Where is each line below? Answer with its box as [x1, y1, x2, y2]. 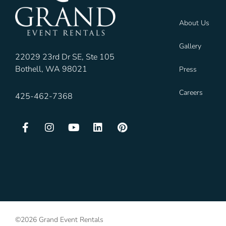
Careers [179, 88, 203, 98]
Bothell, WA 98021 [15, 63, 87, 75]
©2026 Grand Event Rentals [15, 214, 103, 224]
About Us [179, 18, 209, 28]
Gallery [179, 41, 201, 51]
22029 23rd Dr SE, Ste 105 [15, 51, 115, 63]
